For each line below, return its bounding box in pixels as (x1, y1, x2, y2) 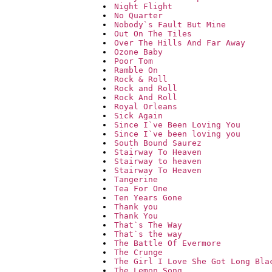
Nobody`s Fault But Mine (114, 20, 226, 30)
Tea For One (114, 184, 168, 194)
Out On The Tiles (114, 29, 192, 39)
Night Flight (114, 2, 172, 12)
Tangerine (114, 175, 158, 185)
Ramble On (114, 66, 158, 75)
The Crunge (114, 248, 163, 257)
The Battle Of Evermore (114, 239, 221, 248)
